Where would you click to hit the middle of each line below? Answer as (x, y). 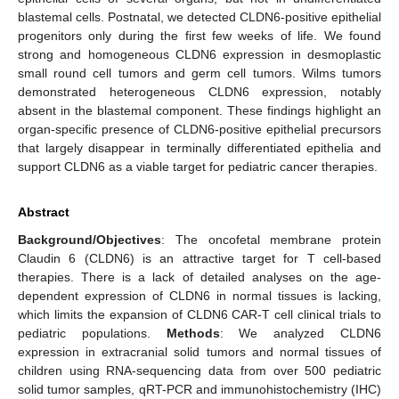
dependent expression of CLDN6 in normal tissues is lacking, (199, 295)
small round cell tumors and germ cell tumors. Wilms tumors (199, 73)
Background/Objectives (90, 239)
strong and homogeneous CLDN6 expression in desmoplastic (199, 54)
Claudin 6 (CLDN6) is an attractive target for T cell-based (199, 258)
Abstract (44, 212)
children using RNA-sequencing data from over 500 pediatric (199, 370)
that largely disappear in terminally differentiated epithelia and (199, 147)
